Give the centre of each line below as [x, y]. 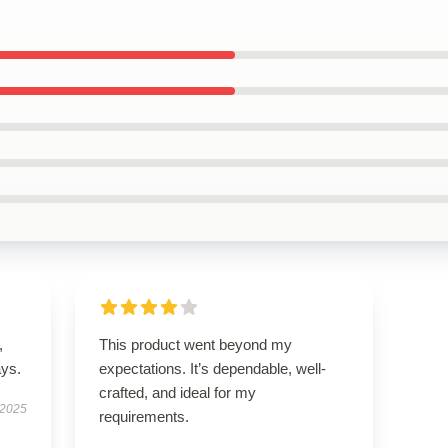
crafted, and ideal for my [177, 392]
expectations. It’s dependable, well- [212, 368]
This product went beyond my [195, 344]
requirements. [143, 416]
